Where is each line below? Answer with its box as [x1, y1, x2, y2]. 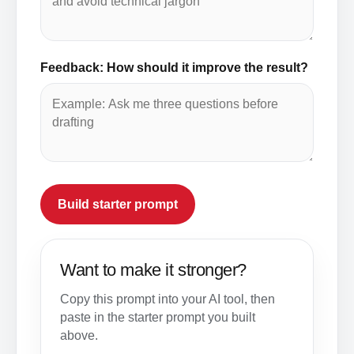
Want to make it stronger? [60, 260, 247, 280]
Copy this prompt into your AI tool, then [60, 292, 275, 306]
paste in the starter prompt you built [60, 311, 255, 324]
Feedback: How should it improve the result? [40, 61, 308, 74]
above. [60, 329, 98, 342]
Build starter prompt [58, 198, 178, 211]
